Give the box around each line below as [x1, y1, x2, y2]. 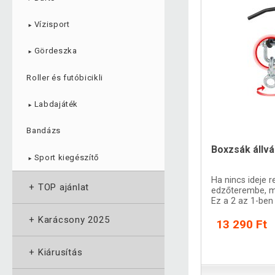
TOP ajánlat [37, 182, 89, 193]
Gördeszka [34, 46, 77, 56]
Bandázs [26, 126, 61, 136]
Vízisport [34, 19, 70, 29]
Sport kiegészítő [34, 152, 99, 162]
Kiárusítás [37, 247, 83, 258]
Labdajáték [34, 99, 79, 109]
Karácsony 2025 [37, 214, 110, 226]
